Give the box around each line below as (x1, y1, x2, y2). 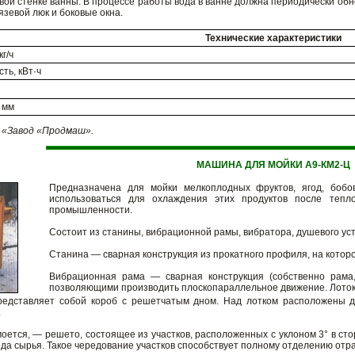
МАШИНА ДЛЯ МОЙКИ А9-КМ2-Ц (196, 159, 350, 170)
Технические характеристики (204, 32, 342, 44)
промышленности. (49, 204, 132, 216)
